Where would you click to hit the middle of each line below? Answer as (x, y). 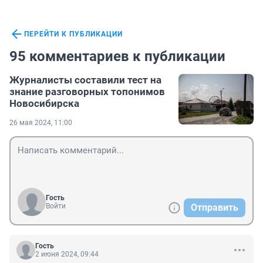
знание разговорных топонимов (87, 92)
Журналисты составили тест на (85, 80)
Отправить (215, 208)
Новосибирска (44, 104)
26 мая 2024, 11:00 (41, 123)
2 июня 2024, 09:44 (67, 254)
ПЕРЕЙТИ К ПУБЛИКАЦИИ (73, 34)
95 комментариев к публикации (117, 57)
